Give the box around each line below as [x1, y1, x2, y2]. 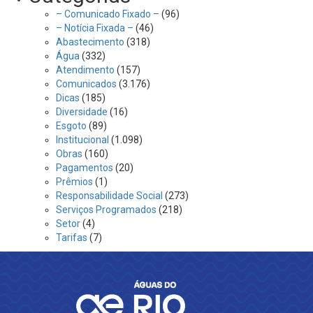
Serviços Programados [56, 204, 156, 215]
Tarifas [56, 232, 87, 243]
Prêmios [56, 176, 93, 187]
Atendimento [56, 64, 115, 75]
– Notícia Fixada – [56, 22, 133, 34]
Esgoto [56, 120, 87, 131]
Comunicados [56, 78, 117, 89]
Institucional [56, 134, 109, 145]
